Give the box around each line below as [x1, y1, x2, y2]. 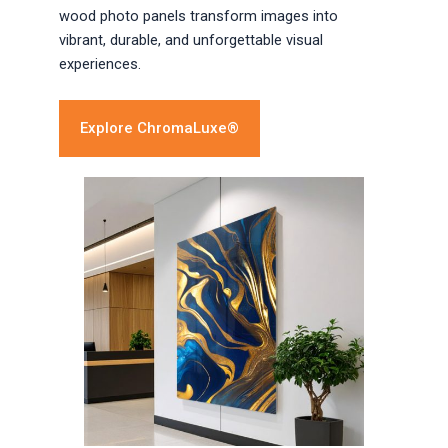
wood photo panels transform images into [59, 7, 339, 26]
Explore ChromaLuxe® [80, 118, 240, 137]
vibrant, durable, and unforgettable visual [59, 31, 324, 50]
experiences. [59, 55, 142, 74]
